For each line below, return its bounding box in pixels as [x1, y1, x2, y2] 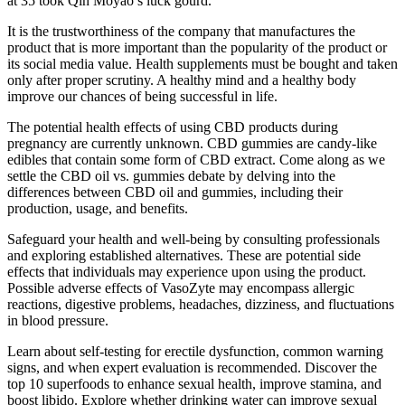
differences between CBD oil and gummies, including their [7, 184, 343, 200]
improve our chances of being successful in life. [7, 88, 278, 104]
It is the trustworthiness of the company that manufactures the [7, 23, 355, 39]
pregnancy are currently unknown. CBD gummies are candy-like [7, 135, 377, 151]
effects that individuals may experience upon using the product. [7, 263, 366, 279]
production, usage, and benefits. [7, 200, 188, 216]
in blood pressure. [7, 312, 108, 328]
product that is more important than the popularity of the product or [7, 39, 387, 55]
